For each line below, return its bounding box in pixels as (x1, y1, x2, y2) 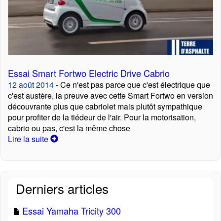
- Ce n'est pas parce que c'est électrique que (54, 79, 210, 91)
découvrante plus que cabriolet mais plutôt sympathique (8, 101, 202, 112)
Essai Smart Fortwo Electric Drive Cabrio (8, 67, 170, 80)
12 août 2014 (8, 79, 54, 91)
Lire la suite (8, 133, 50, 145)
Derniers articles (16, 179, 109, 198)
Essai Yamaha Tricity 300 (22, 204, 121, 218)
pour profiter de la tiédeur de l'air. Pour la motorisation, (8, 111, 196, 123)
